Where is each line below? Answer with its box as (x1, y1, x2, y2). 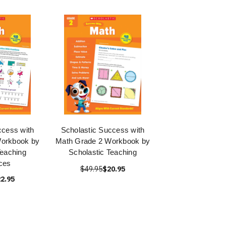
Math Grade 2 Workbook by (55, 137, 150, 145)
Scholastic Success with (61, 126, 145, 134)
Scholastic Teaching (69, 148, 137, 156)
